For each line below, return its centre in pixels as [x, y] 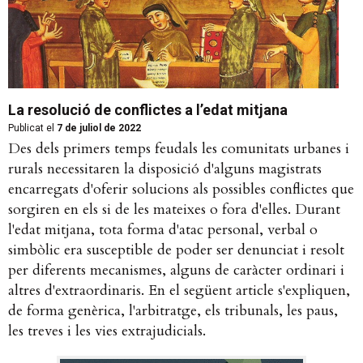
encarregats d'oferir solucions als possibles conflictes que [181, 189]
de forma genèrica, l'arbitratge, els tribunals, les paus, [173, 310]
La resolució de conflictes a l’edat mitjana [148, 109]
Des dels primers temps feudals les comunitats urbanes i [179, 148]
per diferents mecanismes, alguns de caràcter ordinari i [176, 270]
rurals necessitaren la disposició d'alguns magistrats [165, 169]
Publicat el [31, 128]
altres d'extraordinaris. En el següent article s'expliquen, [179, 290]
